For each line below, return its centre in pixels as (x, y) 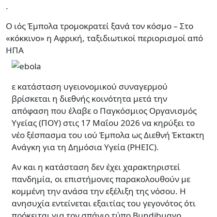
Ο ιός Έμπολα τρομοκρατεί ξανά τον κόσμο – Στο (100, 26)
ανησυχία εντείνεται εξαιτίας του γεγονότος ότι (104, 203)
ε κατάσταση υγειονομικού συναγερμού (90, 87)
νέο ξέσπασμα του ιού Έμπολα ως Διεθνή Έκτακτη (108, 135)
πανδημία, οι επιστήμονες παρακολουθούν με (101, 179)
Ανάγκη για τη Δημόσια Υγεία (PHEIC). (85, 147)
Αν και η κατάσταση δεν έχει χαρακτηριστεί (96, 167)
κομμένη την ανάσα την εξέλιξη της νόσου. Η (99, 191)
